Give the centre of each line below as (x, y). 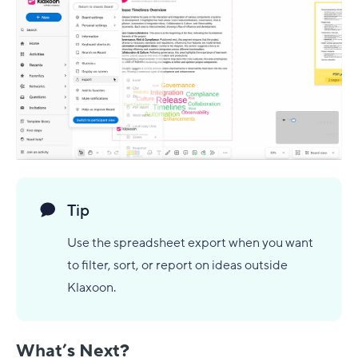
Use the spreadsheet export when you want (190, 243)
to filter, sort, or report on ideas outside (177, 266)
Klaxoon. (91, 288)
